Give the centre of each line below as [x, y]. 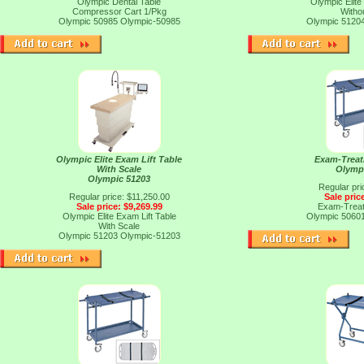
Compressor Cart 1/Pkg [119, 11]
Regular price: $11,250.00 [119, 197]
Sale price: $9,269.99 [119, 206]
